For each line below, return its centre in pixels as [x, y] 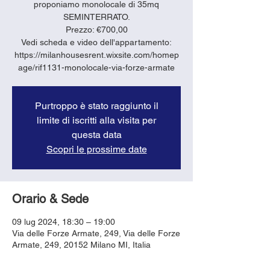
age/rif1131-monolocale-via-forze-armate [96, 67]
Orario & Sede [50, 199]
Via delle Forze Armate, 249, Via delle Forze [96, 233]
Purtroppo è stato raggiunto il [96, 105]
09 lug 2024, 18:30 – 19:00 [64, 221]
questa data [96, 134]
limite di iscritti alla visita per [96, 120]
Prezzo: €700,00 [96, 29]
